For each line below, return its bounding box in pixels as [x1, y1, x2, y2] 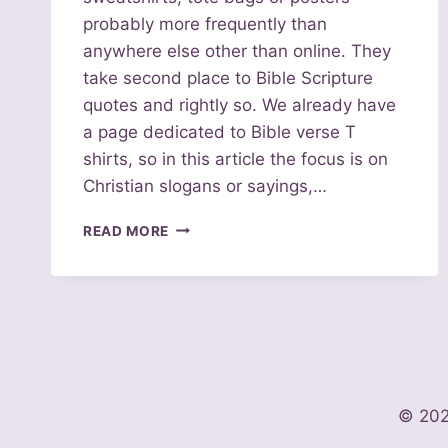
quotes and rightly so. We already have [83, 94, 396, 115]
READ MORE [83, 222, 170, 239]
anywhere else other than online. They [83, 40, 391, 61]
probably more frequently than [83, 13, 327, 34]
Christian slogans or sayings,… [83, 175, 327, 196]
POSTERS [169, 386, 238, 403]
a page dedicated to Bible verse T [83, 121, 356, 142]
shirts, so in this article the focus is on [83, 148, 388, 169]
